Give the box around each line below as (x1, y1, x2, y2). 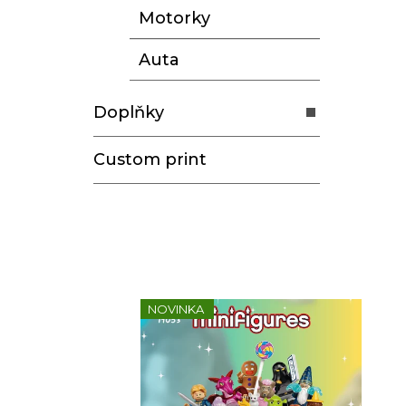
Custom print (93, 149, 207, 169)
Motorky (139, 7, 210, 28)
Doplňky (93, 101, 164, 122)
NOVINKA (148, 301, 204, 316)
